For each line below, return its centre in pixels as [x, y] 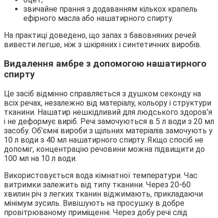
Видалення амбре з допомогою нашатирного [105, 64]
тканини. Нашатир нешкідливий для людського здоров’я [108, 112]
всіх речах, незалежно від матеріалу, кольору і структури [108, 103]
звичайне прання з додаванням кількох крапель [110, 9]
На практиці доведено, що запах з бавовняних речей [100, 36]
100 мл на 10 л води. [40, 158]
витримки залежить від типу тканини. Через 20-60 [97, 184]
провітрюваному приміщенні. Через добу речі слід [96, 212]
